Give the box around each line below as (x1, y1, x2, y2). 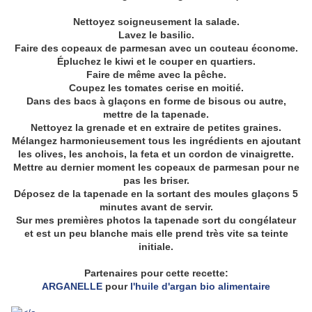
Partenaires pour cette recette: (84, 267, 228, 279)
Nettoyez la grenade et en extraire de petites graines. (31, 122, 281, 134)
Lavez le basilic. (118, 29, 194, 41)
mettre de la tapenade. (103, 109, 209, 120)
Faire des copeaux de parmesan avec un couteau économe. (14, 42, 298, 54)
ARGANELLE (42, 281, 105, 292)
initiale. (139, 241, 173, 253)
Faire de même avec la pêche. (86, 69, 226, 81)
